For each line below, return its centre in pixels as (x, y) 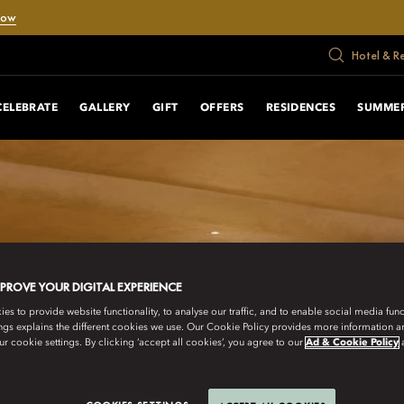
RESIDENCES (301, 108)
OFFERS (222, 108)
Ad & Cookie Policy (352, 343)
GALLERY (105, 108)
